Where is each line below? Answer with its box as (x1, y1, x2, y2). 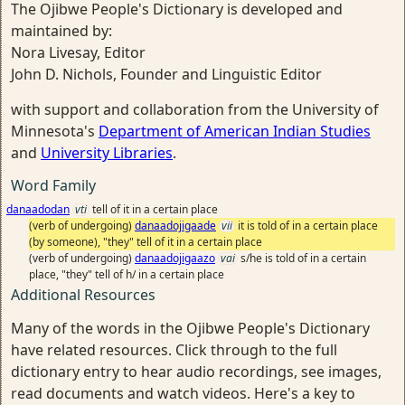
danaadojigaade (135, 217, 216, 233)
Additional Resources (11, 284, 155, 305)
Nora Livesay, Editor (11, 42, 146, 62)
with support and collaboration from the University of (11, 99, 379, 119)
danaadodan (6, 201, 70, 217)
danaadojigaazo (135, 250, 215, 266)
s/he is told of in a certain (240, 250, 366, 266)
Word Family (11, 174, 96, 195)
